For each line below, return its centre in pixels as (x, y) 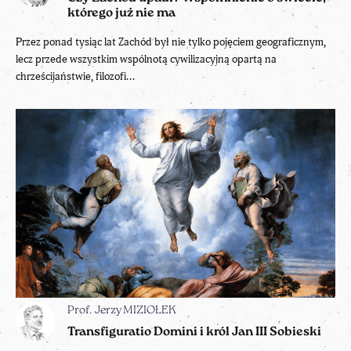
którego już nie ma (121, 13)
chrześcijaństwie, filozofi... (75, 76)
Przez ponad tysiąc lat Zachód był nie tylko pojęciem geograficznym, (171, 42)
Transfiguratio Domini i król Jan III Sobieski (194, 332)
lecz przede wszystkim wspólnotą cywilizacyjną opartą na (146, 59)
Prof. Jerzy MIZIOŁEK (122, 310)
